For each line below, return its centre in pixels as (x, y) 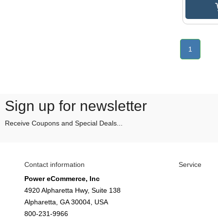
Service (190, 165)
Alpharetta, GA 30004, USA (66, 202)
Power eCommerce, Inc (62, 179)
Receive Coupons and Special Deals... (64, 123)
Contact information (54, 165)
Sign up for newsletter (76, 106)
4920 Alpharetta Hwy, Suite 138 (73, 191)
